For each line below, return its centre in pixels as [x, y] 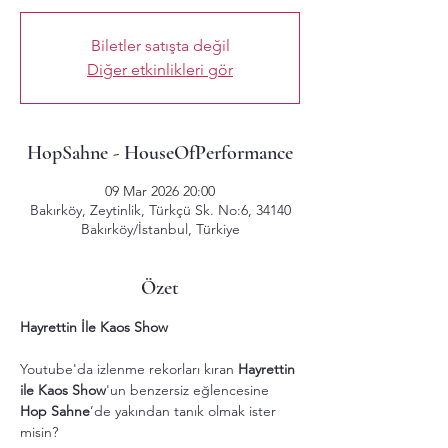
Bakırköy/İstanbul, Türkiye [160, 229]
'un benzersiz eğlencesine [189, 390]
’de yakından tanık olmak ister [185, 411]
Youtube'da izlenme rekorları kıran [129, 369]
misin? [39, 432]
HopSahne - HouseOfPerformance [160, 153]
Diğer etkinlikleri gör [160, 69]
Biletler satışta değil [160, 45]
